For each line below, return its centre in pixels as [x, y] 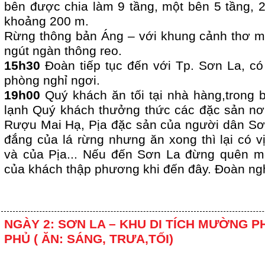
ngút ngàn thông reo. [63, 51]
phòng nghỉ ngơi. [52, 81]
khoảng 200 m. [46, 22]
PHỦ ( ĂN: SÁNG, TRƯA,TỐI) [89, 239]
